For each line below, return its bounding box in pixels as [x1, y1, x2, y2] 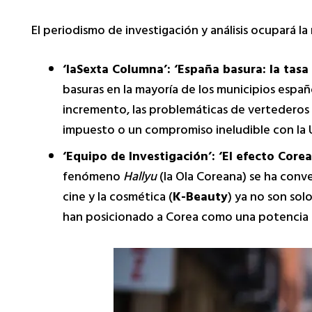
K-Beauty [173, 187, 228, 211]
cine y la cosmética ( [63, 187, 173, 211]
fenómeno [63, 166, 123, 191]
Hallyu [123, 166, 157, 191]
